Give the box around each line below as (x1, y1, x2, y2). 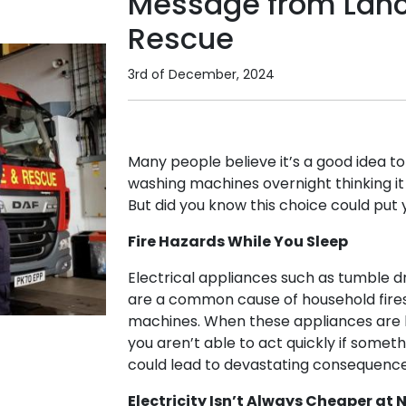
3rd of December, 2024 (128, 65, 275, 83)
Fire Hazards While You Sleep (128, 231, 348, 252)
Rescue (128, 18, 234, 59)
